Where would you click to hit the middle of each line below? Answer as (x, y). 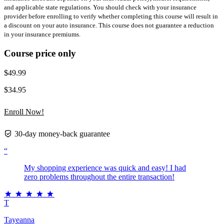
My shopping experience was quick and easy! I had (105, 167)
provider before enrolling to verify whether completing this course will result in (111, 16)
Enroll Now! (24, 111)
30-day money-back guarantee (61, 133)
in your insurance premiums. (42, 34)
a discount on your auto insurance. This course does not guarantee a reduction (109, 25)
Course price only (40, 53)
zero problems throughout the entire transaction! (99, 176)
